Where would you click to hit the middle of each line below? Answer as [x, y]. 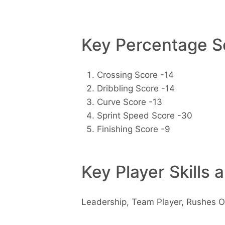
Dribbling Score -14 [136, 89]
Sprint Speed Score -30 [144, 116]
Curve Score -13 [129, 102]
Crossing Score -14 [135, 75]
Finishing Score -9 [133, 129]
